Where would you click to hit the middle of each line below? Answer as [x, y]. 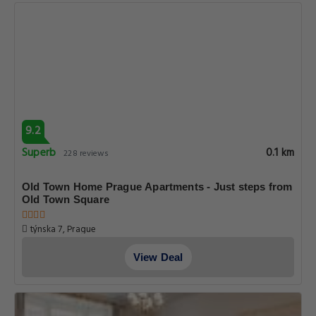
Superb [39, 153]
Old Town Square [66, 199]
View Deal [158, 257]
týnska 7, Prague [62, 230]
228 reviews [86, 154]
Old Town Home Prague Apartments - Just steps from [157, 187]
